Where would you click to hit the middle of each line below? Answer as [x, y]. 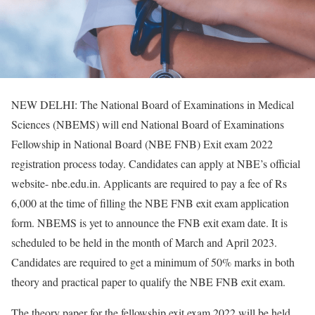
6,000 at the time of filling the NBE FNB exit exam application [150, 202]
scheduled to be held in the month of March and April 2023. [144, 242]
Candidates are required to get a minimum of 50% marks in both [153, 262]
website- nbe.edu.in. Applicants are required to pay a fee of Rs [149, 183]
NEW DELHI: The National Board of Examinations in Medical [153, 104]
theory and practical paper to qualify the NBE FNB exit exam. [148, 281]
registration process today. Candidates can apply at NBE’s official [156, 163]
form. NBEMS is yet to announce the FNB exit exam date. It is [149, 222]
